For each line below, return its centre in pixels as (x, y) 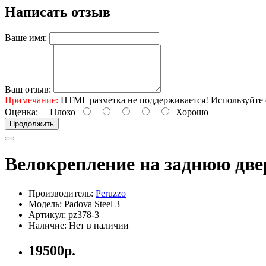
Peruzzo (111, 193)
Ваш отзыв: (28, 89)
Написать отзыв (58, 12)
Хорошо (190, 112)
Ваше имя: (26, 37)
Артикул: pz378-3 (64, 214)
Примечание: (31, 100)
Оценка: (21, 112)
